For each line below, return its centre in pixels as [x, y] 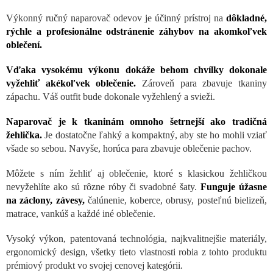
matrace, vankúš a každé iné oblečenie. [81, 214]
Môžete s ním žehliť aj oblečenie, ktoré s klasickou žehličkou [136, 174]
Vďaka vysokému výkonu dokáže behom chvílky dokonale [136, 70]
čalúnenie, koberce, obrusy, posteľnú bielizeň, [176, 200]
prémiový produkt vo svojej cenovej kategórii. [94, 266]
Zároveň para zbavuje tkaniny [205, 83]
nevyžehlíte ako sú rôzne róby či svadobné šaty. [104, 187]
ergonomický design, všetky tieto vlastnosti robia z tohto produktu [136, 252]
